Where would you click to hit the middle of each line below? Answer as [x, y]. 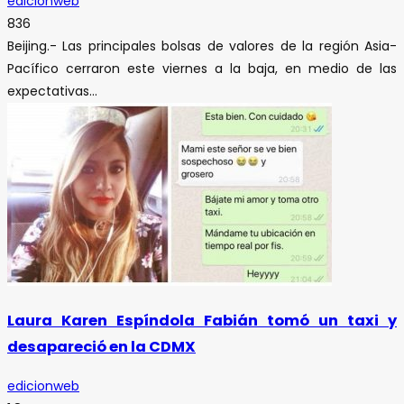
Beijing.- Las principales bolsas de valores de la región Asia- [202, 46]
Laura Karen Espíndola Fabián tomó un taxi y [202, 321]
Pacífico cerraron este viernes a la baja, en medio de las [202, 68]
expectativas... [52, 91]
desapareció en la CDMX [101, 347]
